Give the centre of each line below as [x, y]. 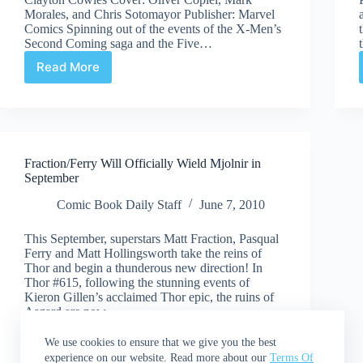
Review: [90, 74]
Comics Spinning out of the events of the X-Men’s [153, 28]
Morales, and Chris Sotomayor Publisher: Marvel [149, 14]
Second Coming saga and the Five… [118, 43]
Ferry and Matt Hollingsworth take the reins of [143, 253]
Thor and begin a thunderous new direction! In [143, 267]
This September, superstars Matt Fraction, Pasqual [152, 238]
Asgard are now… [72, 311]
